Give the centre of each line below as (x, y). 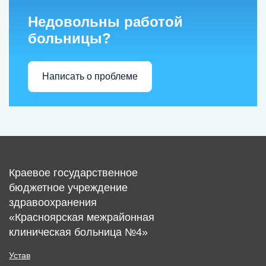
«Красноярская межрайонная (82, 217)
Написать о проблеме (90, 77)
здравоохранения (53, 202)
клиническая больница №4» (78, 232)
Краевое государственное (73, 172)
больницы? (69, 38)
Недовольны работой (105, 21)
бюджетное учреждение (68, 187)
